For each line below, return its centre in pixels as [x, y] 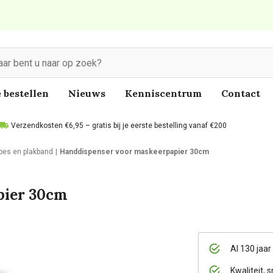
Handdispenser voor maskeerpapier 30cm [134, 152]
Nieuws [87, 93]
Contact [241, 93]
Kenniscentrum [163, 93]
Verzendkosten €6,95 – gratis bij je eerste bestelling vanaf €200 [119, 126]
